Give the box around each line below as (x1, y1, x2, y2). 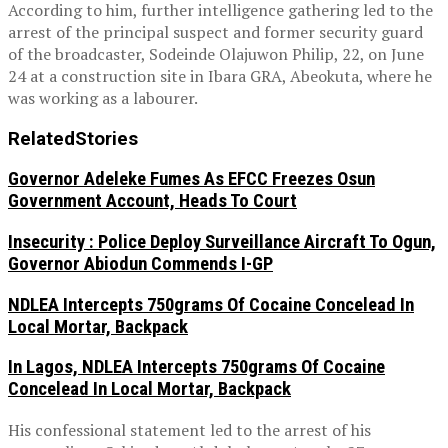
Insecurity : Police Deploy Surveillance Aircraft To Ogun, (8, 231, 436, 254)
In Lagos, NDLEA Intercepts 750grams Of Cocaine (8, 356, 385, 379)
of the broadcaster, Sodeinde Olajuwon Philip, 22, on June (8, 42, 424, 65)
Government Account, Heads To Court (8, 190, 297, 213)
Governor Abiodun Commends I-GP (8, 253, 273, 276)
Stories (75, 127, 138, 150)
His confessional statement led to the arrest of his (8, 419, 371, 442)
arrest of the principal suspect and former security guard (8, 20, 423, 43)
